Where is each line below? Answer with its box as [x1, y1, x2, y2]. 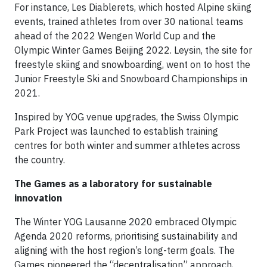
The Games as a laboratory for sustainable [14, 178, 212, 190]
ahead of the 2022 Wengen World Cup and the [14, 30, 216, 42]
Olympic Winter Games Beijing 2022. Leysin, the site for [14, 44, 252, 57]
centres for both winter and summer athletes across [14, 139, 240, 152]
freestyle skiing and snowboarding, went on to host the [14, 58, 250, 71]
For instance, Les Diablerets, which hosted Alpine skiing [14, 1, 252, 14]
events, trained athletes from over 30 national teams [14, 15, 243, 28]
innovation [14, 192, 62, 204]
